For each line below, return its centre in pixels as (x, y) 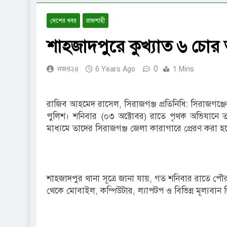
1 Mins (183, 69)
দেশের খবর (63, 21)
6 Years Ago (115, 69)
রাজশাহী (96, 21)
